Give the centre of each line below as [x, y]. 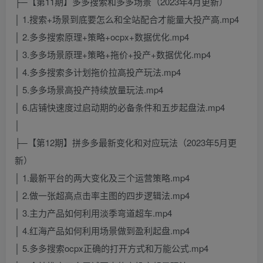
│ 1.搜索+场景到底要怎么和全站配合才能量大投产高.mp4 [127, 19]
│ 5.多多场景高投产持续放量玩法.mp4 [89, 90]
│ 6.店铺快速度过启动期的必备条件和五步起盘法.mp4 [120, 107]
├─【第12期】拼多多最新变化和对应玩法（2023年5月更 [126, 143]
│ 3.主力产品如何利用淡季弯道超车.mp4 [93, 213]
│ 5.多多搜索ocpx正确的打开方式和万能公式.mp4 [112, 248]
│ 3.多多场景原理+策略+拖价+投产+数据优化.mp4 [113, 55]
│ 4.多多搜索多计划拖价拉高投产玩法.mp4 [98, 72]
